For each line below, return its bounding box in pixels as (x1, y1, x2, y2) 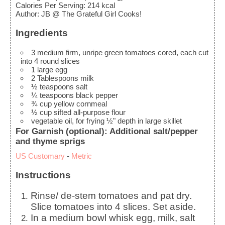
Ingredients (16, 27, 68, 38)
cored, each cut (158, 48, 209, 57)
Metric (71, 151, 92, 160)
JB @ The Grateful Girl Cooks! (41, 9, 142, 18)
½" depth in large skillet (106, 116, 182, 125)
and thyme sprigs (16, 136, 85, 146)
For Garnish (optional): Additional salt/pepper (16, 126, 198, 136)
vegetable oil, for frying (31, 116, 105, 125)
